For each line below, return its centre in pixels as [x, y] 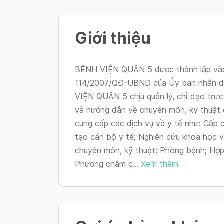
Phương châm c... [107, 164]
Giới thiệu [113, 38]
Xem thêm [160, 164]
